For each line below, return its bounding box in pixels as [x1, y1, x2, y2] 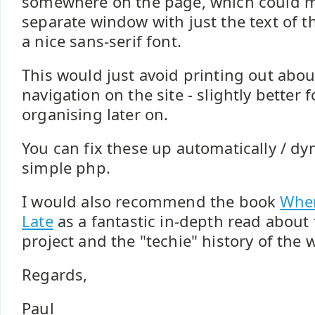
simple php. [22, 157, 110, 178]
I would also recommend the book [22, 191, 281, 212]
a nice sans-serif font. [22, 31, 181, 51]
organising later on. [22, 104, 169, 124]
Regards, [22, 264, 88, 285]
